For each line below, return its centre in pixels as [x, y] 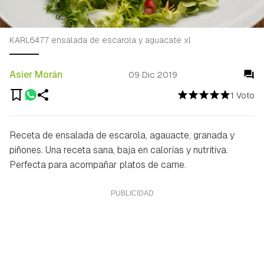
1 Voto [242, 95]
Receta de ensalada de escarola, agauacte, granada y [122, 135]
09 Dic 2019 [153, 75]
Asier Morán [36, 74]
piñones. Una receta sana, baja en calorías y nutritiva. [119, 150]
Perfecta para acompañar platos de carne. [98, 164]
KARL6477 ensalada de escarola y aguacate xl [100, 40]
